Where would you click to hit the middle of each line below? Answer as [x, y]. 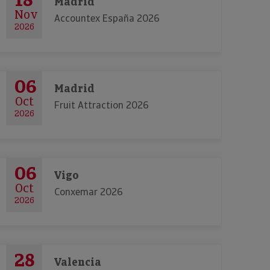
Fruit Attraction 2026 [102, 105]
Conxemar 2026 [89, 192]
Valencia [78, 262]
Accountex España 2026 [107, 18]
